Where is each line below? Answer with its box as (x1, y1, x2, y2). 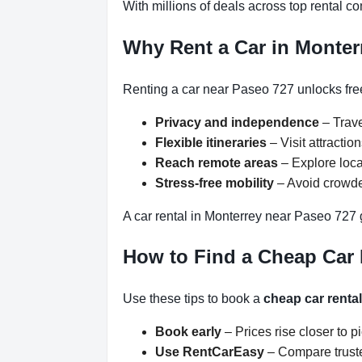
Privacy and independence (155, 115, 319, 129)
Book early (155, 325, 221, 339)
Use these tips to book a (123, 292, 263, 306)
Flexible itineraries (155, 135, 267, 149)
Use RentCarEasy (155, 345, 264, 360)
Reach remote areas (155, 155, 278, 170)
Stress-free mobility (155, 175, 274, 190)
